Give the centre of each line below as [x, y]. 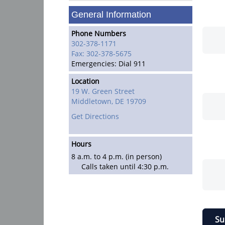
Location [85, 81]
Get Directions [95, 116]
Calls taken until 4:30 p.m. [125, 166]
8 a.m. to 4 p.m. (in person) [117, 156]
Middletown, [92, 101]
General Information [111, 15]
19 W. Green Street [103, 91]
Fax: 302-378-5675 [101, 53]
